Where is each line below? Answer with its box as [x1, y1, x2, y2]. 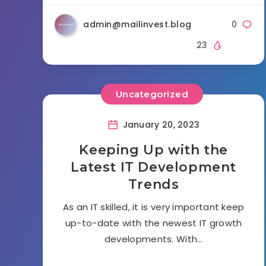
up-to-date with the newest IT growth [65, 216, 242, 229]
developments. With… [104, 232, 203, 245]
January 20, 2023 [120, 118, 200, 131]
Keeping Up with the [79, 141, 228, 158]
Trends [128, 176, 179, 192]
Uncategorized [115, 88, 189, 100]
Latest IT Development [71, 159, 236, 175]
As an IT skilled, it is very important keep [62, 200, 245, 213]
